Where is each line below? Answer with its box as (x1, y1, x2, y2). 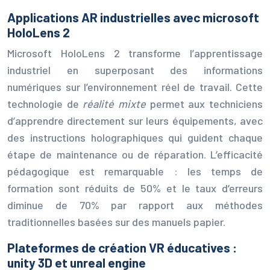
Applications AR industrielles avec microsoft (7, 9, 259, 25)
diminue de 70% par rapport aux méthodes (7, 198, 263, 212)
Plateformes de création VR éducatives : (7, 239, 237, 255)
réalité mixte (83, 96, 150, 110)
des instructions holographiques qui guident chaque (7, 130, 263, 144)
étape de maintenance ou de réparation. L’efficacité (7, 147, 263, 161)
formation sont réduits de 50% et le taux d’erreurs (7, 181, 263, 195)
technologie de (7, 96, 83, 110)
